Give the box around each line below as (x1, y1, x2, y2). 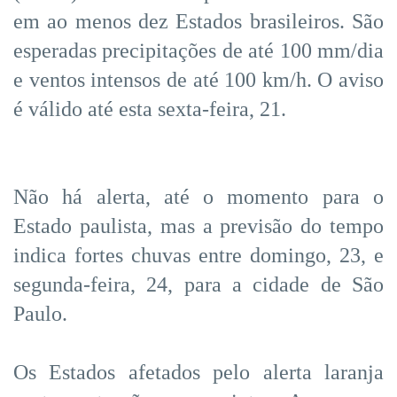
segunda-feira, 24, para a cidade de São (13, 272, 384, 296)
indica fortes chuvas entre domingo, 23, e (13, 243, 384, 267)
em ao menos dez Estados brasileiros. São (13, 9, 384, 33)
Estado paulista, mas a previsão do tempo (13, 214, 384, 237)
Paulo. (13, 301, 67, 325)
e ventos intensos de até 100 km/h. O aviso (13, 67, 384, 91)
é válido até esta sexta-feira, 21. (13, 97, 286, 121)
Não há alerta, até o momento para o (13, 184, 384, 208)
